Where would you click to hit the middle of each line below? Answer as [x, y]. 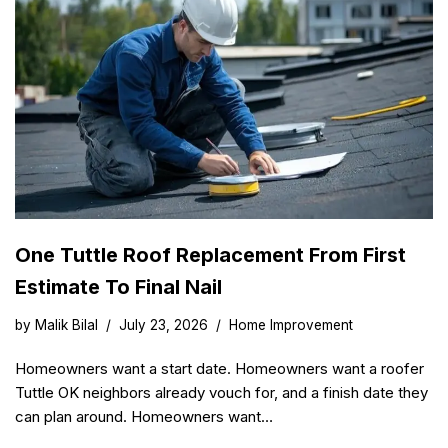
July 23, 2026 [163, 325]
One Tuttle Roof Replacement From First [210, 255]
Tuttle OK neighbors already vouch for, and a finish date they [221, 393]
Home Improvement [291, 325]
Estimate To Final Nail [118, 287]
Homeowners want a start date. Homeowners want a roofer [219, 369]
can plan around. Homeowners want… [146, 417]
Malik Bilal [66, 325]
